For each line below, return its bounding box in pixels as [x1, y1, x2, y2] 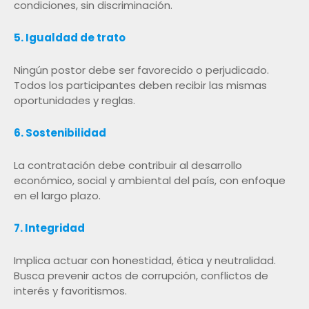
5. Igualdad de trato [14, 30, 126, 45]
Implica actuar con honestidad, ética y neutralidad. [14, 252, 276, 268]
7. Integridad [14, 220, 85, 235]
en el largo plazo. [14, 188, 101, 203]
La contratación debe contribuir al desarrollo [14, 157, 242, 172]
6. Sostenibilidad [14, 125, 106, 140]
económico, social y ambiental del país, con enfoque [14, 172, 286, 188]
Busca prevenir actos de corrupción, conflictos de [14, 268, 268, 283]
